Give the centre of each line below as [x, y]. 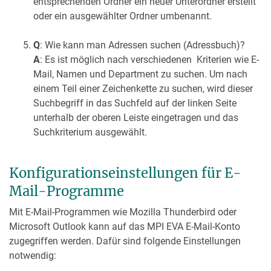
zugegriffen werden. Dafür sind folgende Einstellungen [125, 241]
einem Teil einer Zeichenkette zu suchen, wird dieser [143, 89]
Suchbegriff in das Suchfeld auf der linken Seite [135, 103]
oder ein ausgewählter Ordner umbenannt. [122, 16]
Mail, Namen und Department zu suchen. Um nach [140, 74]
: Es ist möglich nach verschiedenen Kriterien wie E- [149, 60]
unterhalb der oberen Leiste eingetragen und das [136, 118]
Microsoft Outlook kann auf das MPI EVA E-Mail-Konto [125, 227]
